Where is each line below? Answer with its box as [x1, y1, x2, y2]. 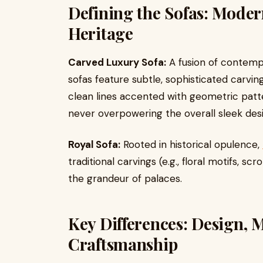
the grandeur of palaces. [68, 172, 182, 185]
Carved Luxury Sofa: [68, 56, 166, 69]
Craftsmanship [68, 233, 178, 255]
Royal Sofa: [68, 138, 120, 151]
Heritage [68, 22, 133, 44]
